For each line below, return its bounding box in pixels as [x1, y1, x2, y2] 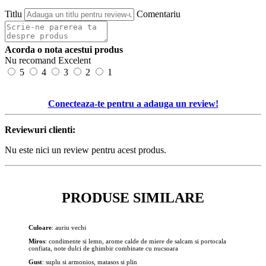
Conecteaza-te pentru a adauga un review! [47, 98, 218, 109]
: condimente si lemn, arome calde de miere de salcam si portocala [45, 237, 226, 245]
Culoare [28, 223, 52, 231]
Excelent [58, 55, 91, 65]
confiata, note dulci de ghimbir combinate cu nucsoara [28, 244, 178, 252]
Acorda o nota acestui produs [5, 44, 123, 55]
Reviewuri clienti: [5, 124, 75, 135]
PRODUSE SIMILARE [62, 189, 204, 205]
